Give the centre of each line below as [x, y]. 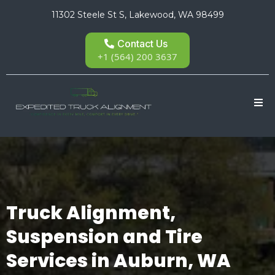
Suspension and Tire [104, 237]
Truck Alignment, [91, 213]
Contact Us [142, 44]
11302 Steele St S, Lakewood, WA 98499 [137, 15]
